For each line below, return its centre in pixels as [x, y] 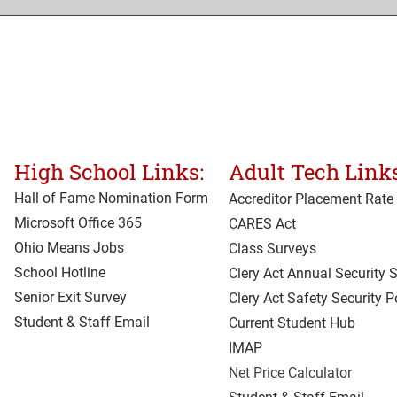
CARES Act [262, 224]
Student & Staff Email [82, 323]
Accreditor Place [279, 199]
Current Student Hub [292, 323]
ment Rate [362, 199]
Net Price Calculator [290, 373]
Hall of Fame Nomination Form [111, 198]
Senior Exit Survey [70, 298]
